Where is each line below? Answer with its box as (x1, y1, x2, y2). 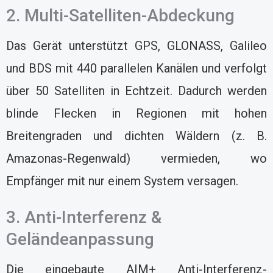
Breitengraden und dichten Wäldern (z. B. (6, 128, 267, 143)
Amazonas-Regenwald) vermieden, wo (6, 151, 267, 166)
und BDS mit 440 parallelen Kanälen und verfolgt (6, 60, 267, 76)
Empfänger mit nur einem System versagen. (6, 173, 238, 188)
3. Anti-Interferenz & (6, 207, 161, 227)
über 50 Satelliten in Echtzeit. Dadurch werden (6, 83, 267, 98)
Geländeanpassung (6, 229, 154, 249)
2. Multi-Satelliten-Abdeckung (6, 5, 235, 26)
